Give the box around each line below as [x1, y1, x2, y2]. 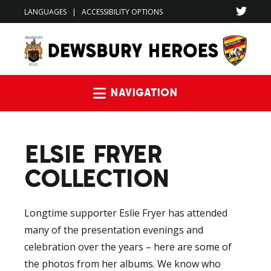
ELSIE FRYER [24, 137, 162, 171]
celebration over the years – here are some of [24, 240, 232, 254]
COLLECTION [24, 161, 170, 195]
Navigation [177, 82, 250, 103]
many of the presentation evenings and [24, 223, 203, 237]
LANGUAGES [24, 6, 67, 17]
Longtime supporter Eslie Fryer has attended [24, 206, 227, 220]
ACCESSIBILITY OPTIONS [82, 6, 163, 17]
